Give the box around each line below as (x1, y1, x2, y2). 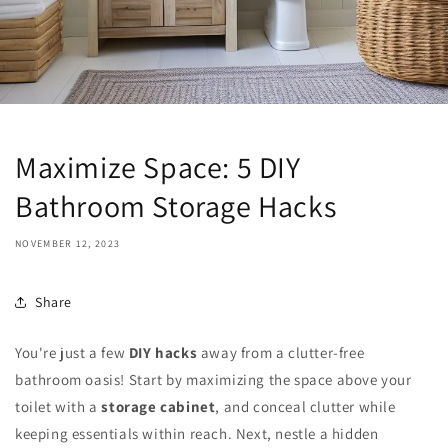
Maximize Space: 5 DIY (15, 147, 301, 187)
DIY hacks (128, 343, 198, 362)
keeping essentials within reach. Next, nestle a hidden (15, 424, 379, 443)
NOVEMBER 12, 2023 (15, 237, 121, 250)
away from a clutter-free (197, 343, 365, 362)
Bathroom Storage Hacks (15, 186, 337, 226)
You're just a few (15, 343, 129, 362)
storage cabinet (101, 397, 216, 416)
